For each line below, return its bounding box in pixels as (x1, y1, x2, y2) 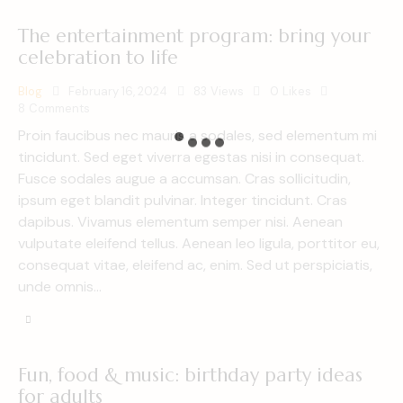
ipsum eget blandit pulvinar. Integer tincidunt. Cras (18, 191, 347, 210)
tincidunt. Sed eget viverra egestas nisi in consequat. (18, 148, 364, 167)
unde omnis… (18, 277, 102, 297)
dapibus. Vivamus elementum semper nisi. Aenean (18, 212, 343, 232)
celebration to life (18, 45, 178, 69)
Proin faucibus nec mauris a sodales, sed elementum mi (18, 126, 377, 146)
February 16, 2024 (68, 83, 167, 99)
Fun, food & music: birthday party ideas (18, 363, 363, 387)
